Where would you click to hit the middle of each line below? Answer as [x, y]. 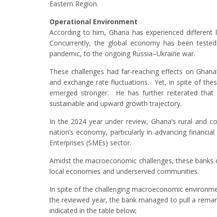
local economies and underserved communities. [124, 171]
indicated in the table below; [94, 211]
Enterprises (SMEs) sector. [90, 143]
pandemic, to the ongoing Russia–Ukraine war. [122, 54]
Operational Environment [93, 22]
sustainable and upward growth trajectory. [116, 104]
